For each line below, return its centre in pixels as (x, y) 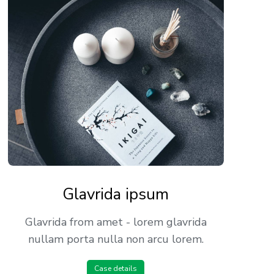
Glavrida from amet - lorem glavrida (116, 222)
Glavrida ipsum (116, 194)
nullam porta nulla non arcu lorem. (116, 239)
